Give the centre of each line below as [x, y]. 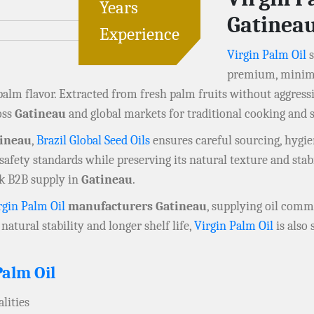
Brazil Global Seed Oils [93, 141]
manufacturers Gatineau [136, 207]
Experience [139, 34]
